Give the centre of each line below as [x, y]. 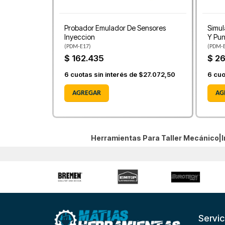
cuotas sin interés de [104, 74]
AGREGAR [87, 93]
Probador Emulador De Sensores [115, 28]
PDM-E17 [78, 47]
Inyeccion [80, 37]
